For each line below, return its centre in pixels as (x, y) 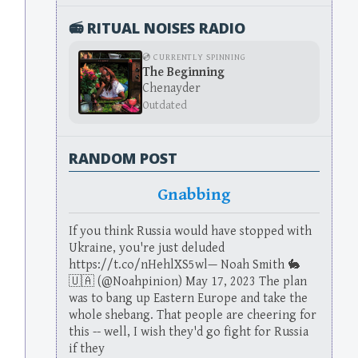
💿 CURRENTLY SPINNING (195, 57)
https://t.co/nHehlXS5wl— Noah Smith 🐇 (185, 265)
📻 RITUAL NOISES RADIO (157, 28)
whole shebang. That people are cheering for (193, 316)
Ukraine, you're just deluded (147, 249)
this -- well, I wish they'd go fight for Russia (189, 332)
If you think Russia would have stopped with (191, 232)
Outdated (165, 105)
